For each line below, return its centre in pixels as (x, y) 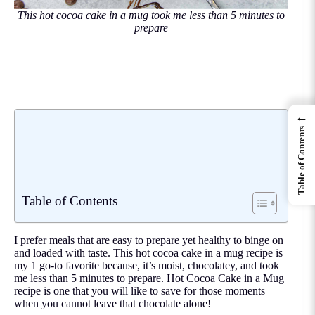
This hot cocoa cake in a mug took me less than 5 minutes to (152, 15)
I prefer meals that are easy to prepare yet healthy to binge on (149, 240)
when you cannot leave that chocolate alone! (112, 304)
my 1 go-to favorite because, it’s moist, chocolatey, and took (147, 266)
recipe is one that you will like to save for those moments (140, 291)
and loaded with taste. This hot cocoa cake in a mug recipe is (148, 253)
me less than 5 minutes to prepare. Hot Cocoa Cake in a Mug (149, 278)
